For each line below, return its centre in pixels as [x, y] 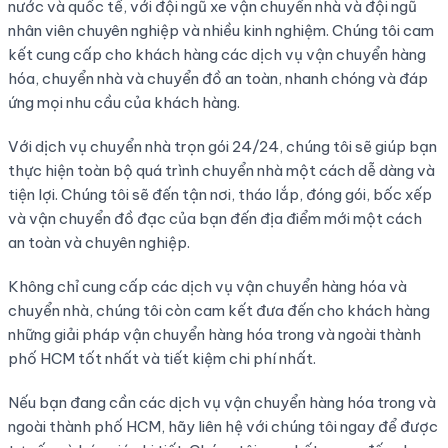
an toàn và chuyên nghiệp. [98, 243]
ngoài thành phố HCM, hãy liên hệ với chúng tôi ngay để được [222, 427]
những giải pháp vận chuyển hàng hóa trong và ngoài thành [214, 335]
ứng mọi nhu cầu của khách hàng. [123, 103]
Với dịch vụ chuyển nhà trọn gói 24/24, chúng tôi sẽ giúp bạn [222, 147]
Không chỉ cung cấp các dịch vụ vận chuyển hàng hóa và [207, 287]
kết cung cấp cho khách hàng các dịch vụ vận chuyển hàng [216, 55]
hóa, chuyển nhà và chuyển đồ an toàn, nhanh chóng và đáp [217, 79]
